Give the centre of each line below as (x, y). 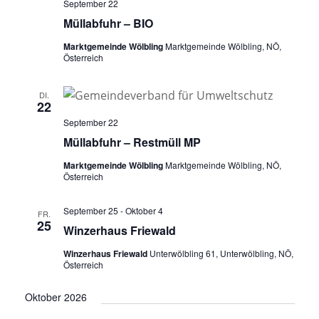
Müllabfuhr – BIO (108, 23)
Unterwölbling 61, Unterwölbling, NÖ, (221, 253)
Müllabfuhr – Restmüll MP (132, 142)
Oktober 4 (144, 211)
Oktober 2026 (56, 297)
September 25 (90, 211)
